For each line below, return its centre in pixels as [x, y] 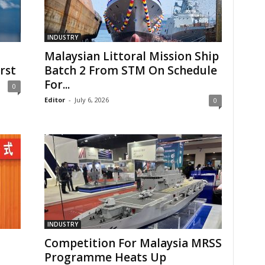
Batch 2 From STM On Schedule [130, 70]
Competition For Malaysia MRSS [133, 243]
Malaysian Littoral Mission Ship [131, 56]
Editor [54, 100]
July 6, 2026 [91, 100]
